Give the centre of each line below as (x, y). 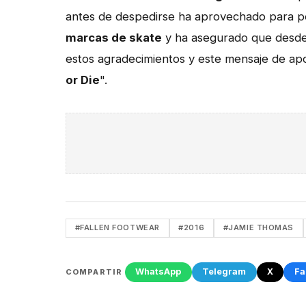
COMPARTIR (94, 272)
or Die (83, 80)
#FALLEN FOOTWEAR (117, 228)
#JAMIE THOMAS (259, 228)
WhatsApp (158, 272)
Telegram (224, 272)
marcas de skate (114, 37)
